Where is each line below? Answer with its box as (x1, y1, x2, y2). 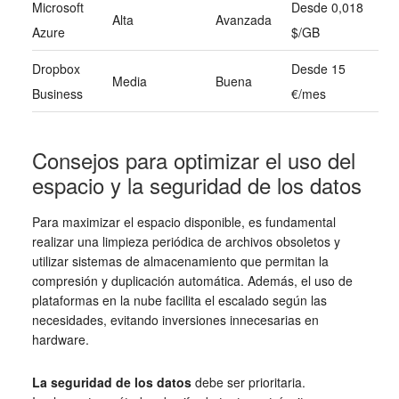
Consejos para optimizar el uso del (31, 144, 355, 176)
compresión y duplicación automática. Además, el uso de (31, 272, 353, 290)
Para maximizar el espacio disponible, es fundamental (31, 213, 336, 232)
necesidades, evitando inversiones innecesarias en (31, 311, 319, 330)
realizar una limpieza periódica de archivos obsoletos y (31, 232, 340, 251)
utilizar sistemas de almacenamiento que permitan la (31, 252, 329, 271)
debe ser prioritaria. (191, 373, 305, 392)
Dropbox (31, 60, 80, 78)
